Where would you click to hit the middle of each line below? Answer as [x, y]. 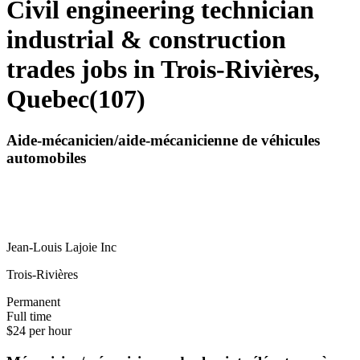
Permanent [33, 302]
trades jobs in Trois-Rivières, [163, 70]
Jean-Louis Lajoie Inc [61, 247]
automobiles [46, 157]
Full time [29, 317]
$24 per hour [39, 331]
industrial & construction [146, 40]
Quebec [48, 99]
